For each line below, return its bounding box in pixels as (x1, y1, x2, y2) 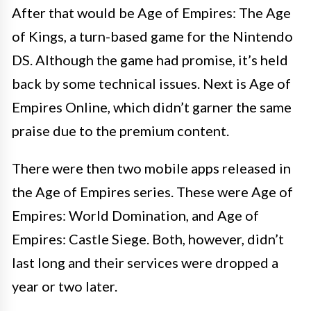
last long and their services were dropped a (12, 254, 278, 271)
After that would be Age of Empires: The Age (12, 4, 291, 22)
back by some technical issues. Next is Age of (12, 75, 291, 92)
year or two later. (12, 278, 117, 295)
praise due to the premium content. (12, 122, 229, 140)
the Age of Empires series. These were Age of (12, 183, 293, 201)
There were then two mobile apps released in (12, 160, 291, 177)
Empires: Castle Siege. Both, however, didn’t (12, 230, 284, 248)
